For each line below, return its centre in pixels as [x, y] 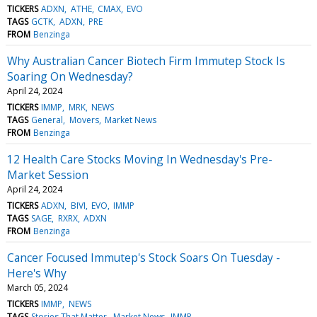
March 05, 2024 [38, 287]
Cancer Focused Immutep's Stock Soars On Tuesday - [144, 257]
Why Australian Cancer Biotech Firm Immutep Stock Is [146, 60]
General [47, 120]
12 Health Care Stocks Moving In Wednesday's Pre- [140, 159]
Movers [84, 120]
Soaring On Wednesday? [70, 76]
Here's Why [37, 273]
